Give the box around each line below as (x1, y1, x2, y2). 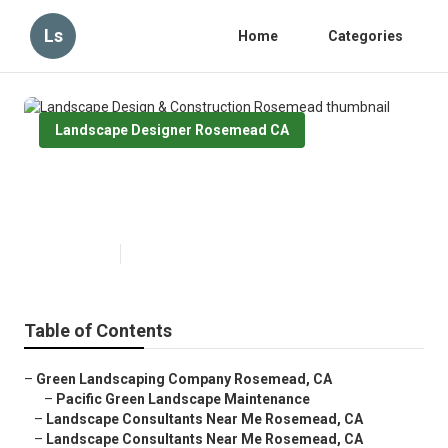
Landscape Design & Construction (39, 166, 409, 195)
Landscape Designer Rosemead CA (55, 122, 289, 138)
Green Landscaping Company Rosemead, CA (36, 371, 332, 388)
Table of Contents (24, 320, 172, 342)
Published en (39, 247, 110, 262)
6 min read (131, 247, 190, 262)
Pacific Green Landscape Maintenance (56, 391, 310, 408)
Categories (328, 28, 403, 44)
